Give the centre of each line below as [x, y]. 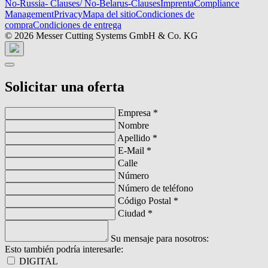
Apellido [135, 138]
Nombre [133, 125]
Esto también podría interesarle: [64, 249]
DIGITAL [39, 261]
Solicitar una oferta [65, 86]
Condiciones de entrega [77, 25]
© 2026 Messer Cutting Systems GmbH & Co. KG [101, 35]
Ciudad [133, 213]
